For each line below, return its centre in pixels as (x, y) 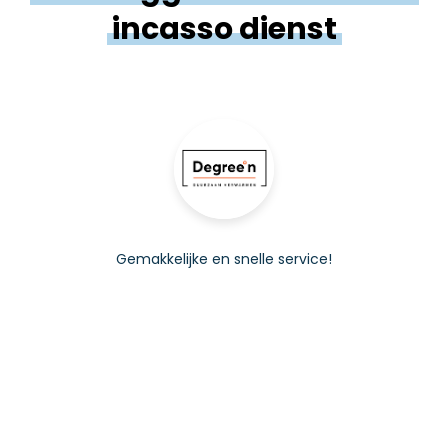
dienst (287, 28)
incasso (172, 28)
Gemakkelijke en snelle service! (224, 258)
